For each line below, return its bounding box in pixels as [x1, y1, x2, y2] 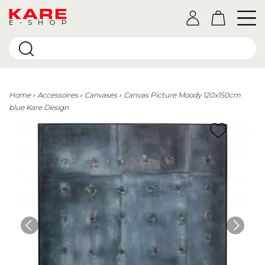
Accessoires [37, 91, 78, 99]
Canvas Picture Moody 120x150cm [124, 91, 241, 99]
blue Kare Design [9, 103, 69, 112]
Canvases [85, 91, 117, 99]
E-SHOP [9, 18, 67, 27]
